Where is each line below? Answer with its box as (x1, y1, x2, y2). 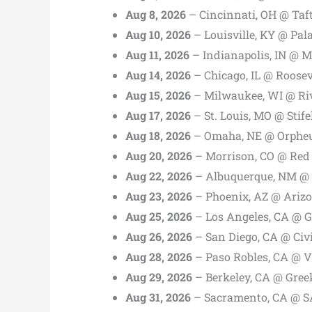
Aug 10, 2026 (125, 26, 191, 42)
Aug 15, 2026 (125, 87, 191, 102)
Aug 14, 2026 (125, 67, 191, 82)
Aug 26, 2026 (125, 228, 192, 244)
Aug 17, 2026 (125, 107, 191, 123)
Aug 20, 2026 (125, 148, 192, 163)
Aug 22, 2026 (125, 168, 192, 183)
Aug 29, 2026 (125, 269, 192, 284)
